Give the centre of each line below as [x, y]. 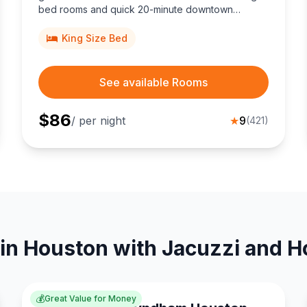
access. [56, 23]
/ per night [98, 121]
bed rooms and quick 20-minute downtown [136, 9]
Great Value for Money [90, 298]
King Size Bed [95, 38]
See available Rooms [153, 82]
